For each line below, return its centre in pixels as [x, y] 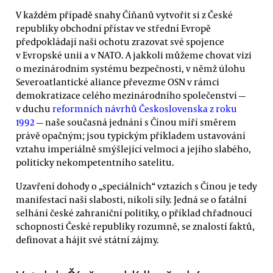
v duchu [34, 108]
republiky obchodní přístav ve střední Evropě [113, 28]
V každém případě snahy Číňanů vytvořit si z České [124, 14]
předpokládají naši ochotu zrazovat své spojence [120, 41]
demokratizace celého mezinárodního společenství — [131, 95]
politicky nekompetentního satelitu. [95, 162]
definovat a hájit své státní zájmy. [87, 240]
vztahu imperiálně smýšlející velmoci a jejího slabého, [133, 148]
